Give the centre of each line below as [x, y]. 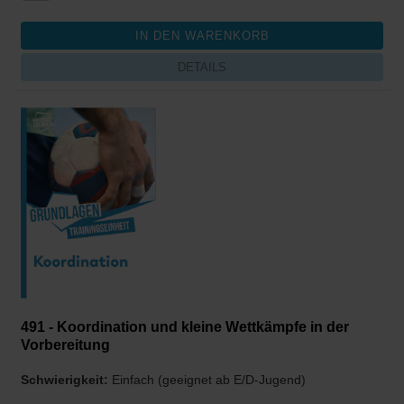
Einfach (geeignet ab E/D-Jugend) [209, 379]
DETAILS [202, 67]
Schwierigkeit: [66, 379]
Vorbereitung [65, 344]
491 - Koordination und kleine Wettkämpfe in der [185, 326]
